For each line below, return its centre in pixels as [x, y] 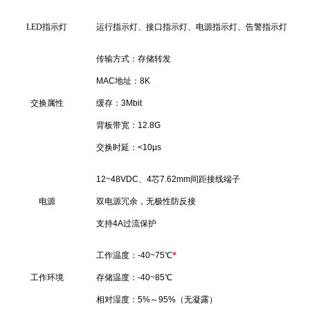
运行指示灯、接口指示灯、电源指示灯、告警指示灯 [192, 27]
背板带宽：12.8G [128, 125]
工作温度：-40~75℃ [134, 255]
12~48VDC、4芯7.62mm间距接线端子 [168, 179]
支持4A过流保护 [126, 223]
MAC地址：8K [123, 81]
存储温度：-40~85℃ [134, 277]
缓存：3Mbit [119, 103]
